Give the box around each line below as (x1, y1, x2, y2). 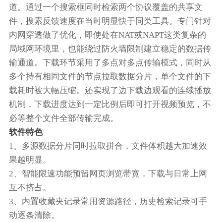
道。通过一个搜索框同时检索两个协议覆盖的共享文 (8, 2, 203, 12)
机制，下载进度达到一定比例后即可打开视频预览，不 (8, 99, 211, 109)
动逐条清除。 (8, 210, 59, 220)
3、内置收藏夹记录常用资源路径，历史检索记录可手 (8, 196, 207, 206)
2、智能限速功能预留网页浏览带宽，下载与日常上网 (8, 168, 207, 178)
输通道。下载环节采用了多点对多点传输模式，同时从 (8, 57, 211, 67)
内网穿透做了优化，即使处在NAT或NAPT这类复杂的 (8, 30, 206, 40)
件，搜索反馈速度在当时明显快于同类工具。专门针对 (8, 16, 211, 26)
